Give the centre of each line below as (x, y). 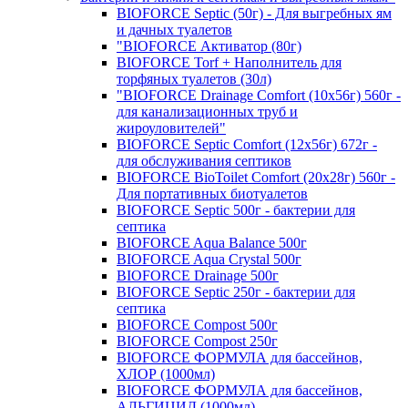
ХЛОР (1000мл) (166, 374)
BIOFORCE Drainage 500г (198, 275)
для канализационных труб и (207, 112)
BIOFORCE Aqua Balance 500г (212, 243)
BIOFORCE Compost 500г (197, 325)
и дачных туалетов (174, 30)
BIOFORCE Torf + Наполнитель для (229, 62)
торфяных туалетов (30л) (194, 79)
